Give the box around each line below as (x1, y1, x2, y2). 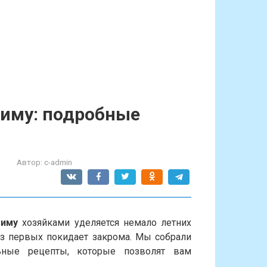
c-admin (44, 157, 72, 167)
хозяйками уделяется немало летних (18, 217, 192, 228)
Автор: (17, 157, 42, 167)
